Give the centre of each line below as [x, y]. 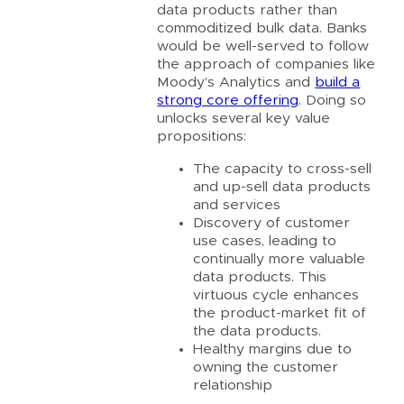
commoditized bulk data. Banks [262, 28]
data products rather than [248, 9]
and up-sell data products [282, 186]
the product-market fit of [280, 312]
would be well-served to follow [263, 46]
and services [237, 204]
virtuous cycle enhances [276, 294]
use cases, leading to [265, 240]
